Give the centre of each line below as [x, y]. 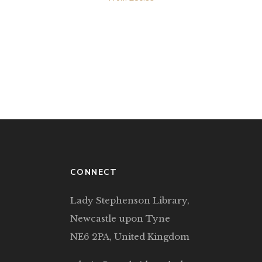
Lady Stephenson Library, [130, 201]
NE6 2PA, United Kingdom [130, 237]
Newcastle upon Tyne [120, 219]
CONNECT [94, 173]
